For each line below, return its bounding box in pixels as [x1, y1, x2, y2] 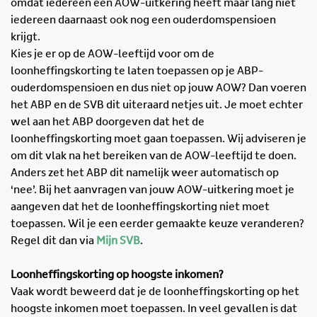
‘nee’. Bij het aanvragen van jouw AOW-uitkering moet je [11, 184, 294, 196]
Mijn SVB [96, 235, 140, 247]
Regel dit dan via [11, 235, 96, 247]
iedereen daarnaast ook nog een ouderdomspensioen [11, 14, 276, 26]
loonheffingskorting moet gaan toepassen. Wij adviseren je [11, 133, 306, 145]
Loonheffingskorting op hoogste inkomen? [11, 269, 224, 281]
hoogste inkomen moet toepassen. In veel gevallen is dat [11, 303, 297, 315]
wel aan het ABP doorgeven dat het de [11, 116, 204, 128]
